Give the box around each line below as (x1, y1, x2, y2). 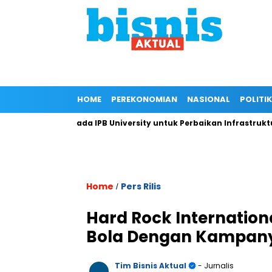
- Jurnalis (196, 260, 234, 271)
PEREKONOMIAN (111, 93, 177, 105)
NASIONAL (187, 93, 230, 105)
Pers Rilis (121, 180, 161, 192)
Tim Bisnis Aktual (115, 260, 186, 271)
